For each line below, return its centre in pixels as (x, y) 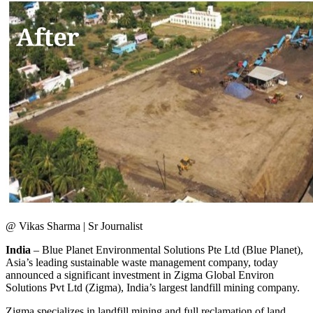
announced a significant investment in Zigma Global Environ (140, 275)
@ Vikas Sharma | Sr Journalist (74, 226)
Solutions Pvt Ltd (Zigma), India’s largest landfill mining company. (153, 287)
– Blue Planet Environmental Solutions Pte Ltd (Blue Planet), (168, 249)
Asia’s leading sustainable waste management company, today (142, 262)
